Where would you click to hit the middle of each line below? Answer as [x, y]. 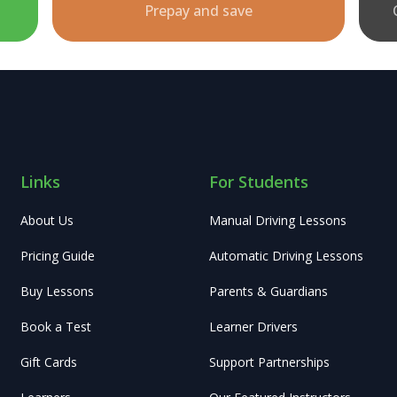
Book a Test [56, 327]
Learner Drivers [253, 327]
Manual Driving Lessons [277, 221]
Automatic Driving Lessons [286, 256]
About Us [47, 221]
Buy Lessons [58, 292]
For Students [258, 182]
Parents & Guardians [268, 292]
